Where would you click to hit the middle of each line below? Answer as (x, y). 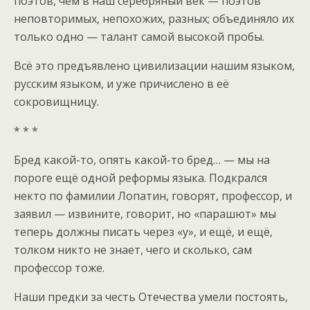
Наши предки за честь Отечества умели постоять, (151, 297)
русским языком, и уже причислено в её (121, 84)
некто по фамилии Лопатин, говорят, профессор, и (153, 196)
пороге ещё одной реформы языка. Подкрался (140, 178)
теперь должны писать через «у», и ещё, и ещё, (143, 232)
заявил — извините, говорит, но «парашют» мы (145, 214)
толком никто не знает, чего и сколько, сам (133, 250)
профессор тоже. (59, 268)
